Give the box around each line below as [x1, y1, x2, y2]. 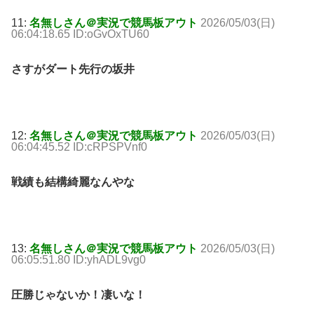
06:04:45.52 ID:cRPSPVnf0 [11, 141, 147, 153]
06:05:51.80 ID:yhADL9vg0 [11, 253, 146, 266]
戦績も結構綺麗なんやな [11, 176, 135, 189]
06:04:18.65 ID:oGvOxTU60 [11, 28, 149, 41]
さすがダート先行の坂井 [11, 63, 135, 76]
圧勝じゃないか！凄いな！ [11, 288, 146, 301]
